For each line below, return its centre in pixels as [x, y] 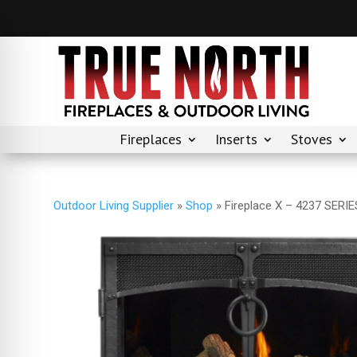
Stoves [312, 139]
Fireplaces [151, 139]
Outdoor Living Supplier [114, 205]
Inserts [236, 139]
